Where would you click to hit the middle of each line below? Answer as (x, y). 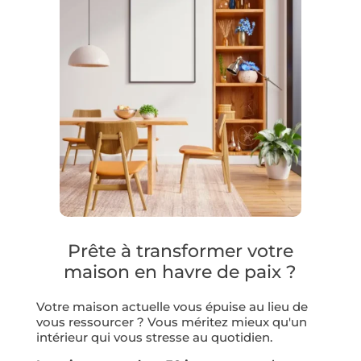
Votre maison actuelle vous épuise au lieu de (172, 307)
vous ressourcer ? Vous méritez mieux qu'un (171, 322)
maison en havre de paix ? (180, 272)
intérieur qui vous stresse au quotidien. (154, 337)
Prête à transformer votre (180, 251)
